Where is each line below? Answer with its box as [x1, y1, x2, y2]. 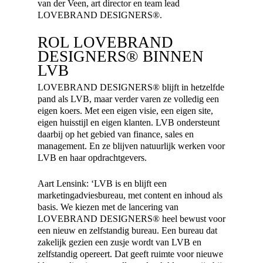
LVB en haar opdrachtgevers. [38, 153, 147, 163]
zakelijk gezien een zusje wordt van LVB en [38, 237, 201, 247]
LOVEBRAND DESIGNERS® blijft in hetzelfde [38, 82, 224, 92]
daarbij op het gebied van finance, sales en [38, 129, 194, 139]
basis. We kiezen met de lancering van [38, 202, 178, 212]
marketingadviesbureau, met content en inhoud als [38, 190, 222, 200]
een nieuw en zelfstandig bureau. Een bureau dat [38, 225, 217, 235]
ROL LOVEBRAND [38, 33, 173, 51]
